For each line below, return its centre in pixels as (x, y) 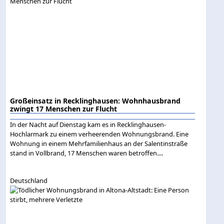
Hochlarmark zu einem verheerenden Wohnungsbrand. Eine (99, 134)
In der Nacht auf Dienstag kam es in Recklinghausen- (88, 125)
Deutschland (29, 181)
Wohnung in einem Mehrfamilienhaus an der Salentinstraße (99, 144)
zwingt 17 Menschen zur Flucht (64, 109)
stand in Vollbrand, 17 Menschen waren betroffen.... (87, 153)
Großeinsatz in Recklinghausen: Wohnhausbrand (95, 101)
